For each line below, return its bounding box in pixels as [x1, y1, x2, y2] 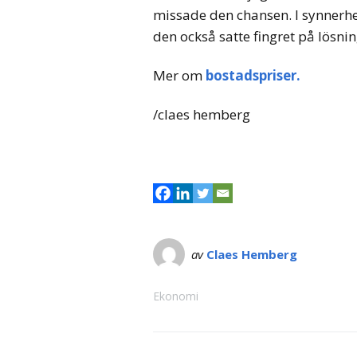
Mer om [153, 65, 202, 84]
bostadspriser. [202, 65, 300, 84]
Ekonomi [153, 288, 198, 304]
